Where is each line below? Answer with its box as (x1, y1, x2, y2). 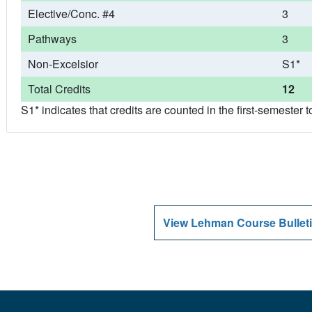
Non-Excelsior (27, 56, 98, 72)
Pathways (27, 31, 77, 47)
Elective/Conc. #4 (27, 6, 115, 22)
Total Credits (27, 81, 91, 97)
